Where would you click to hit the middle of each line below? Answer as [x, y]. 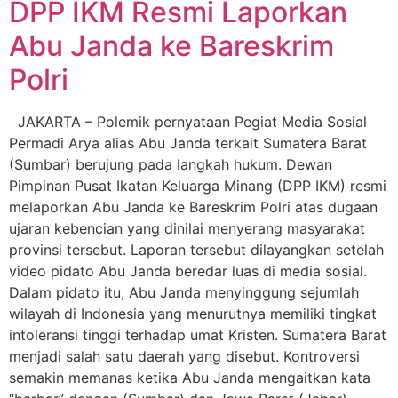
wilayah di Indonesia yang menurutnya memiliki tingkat [193, 313]
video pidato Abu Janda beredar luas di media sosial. [188, 271]
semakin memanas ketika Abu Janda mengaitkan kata [190, 377]
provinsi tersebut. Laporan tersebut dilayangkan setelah [196, 249]
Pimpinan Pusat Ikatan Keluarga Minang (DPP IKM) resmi [198, 185]
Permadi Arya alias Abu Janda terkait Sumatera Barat [188, 143]
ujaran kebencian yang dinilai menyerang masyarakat [187, 228]
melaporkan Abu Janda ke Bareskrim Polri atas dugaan [193, 207]
